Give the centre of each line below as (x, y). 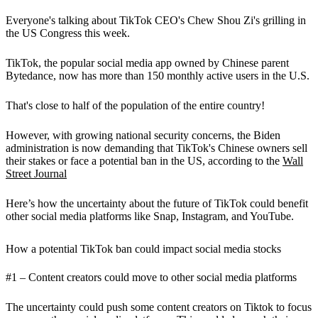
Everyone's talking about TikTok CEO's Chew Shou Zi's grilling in (156, 20)
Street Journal (36, 173)
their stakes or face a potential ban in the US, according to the (144, 160)
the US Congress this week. (68, 33)
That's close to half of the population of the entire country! (135, 105)
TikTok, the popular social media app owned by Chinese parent (147, 62)
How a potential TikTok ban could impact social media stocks (143, 248)
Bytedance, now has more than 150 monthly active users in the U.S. (159, 75)
